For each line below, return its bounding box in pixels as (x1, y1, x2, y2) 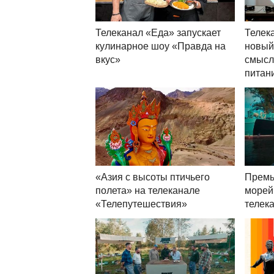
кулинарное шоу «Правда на (95, 41, 226, 52)
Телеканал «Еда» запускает (95, 28, 221, 39)
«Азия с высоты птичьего (95, 172, 210, 183)
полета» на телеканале (95, 185, 200, 196)
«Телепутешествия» (95, 199, 187, 210)
